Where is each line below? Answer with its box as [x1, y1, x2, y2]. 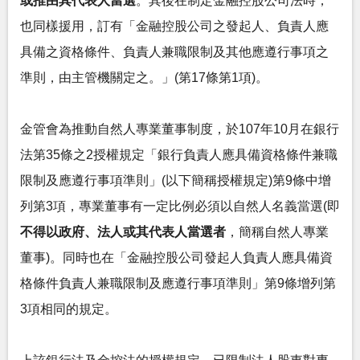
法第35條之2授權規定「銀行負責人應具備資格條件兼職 [20, 148, 337, 162]
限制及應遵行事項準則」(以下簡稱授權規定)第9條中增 [20, 174, 331, 187]
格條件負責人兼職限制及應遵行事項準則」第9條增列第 [20, 276, 336, 290]
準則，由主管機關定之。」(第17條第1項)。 [20, 71, 268, 84]
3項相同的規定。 [20, 302, 117, 316]
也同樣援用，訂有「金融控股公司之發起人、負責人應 [20, 19, 329, 33]
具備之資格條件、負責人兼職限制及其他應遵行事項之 [20, 45, 329, 59]
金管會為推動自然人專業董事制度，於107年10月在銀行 [20, 122, 339, 136]
